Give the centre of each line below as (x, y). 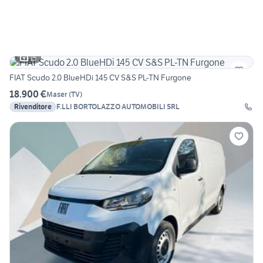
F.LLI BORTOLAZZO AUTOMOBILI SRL (118, 107)
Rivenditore (33, 107)
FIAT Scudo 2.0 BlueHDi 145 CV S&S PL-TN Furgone (101, 78)
